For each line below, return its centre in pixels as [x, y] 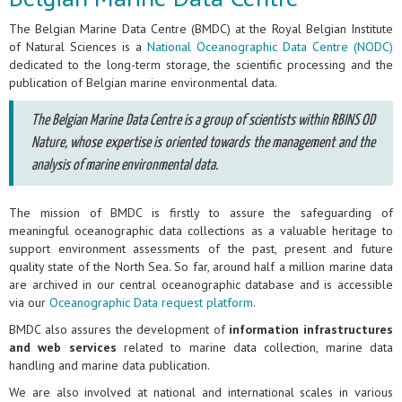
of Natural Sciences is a [78, 47]
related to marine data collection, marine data [255, 348]
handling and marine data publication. [109, 366]
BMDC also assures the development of [119, 330]
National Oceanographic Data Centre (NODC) [270, 47]
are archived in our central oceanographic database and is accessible [201, 285]
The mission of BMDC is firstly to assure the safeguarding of [201, 213]
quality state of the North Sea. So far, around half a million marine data [201, 267]
